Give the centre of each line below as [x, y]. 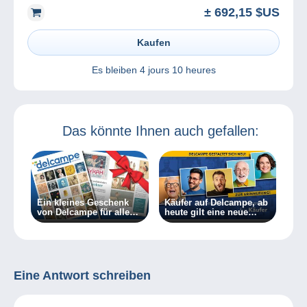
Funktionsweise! [199, 221]
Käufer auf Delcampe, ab [217, 202]
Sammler [56, 221]
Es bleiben [115, 70]
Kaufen [153, 42]
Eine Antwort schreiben [82, 276]
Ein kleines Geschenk [83, 202]
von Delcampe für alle [83, 212]
